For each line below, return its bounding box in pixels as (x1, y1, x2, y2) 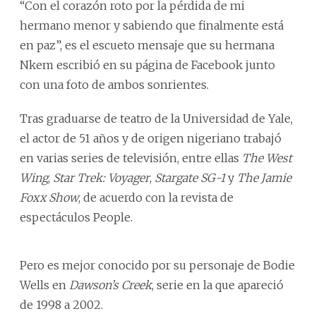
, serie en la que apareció (152, 277, 284, 292)
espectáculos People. (20, 209, 133, 224)
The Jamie (237, 170, 291, 185)
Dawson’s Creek (69, 277, 152, 292)
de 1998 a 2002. (20, 297, 103, 312)
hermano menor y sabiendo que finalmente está (20, 18, 284, 32)
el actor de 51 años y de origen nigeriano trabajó (20, 130, 281, 145)
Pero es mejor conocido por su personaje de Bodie (20, 257, 295, 272)
